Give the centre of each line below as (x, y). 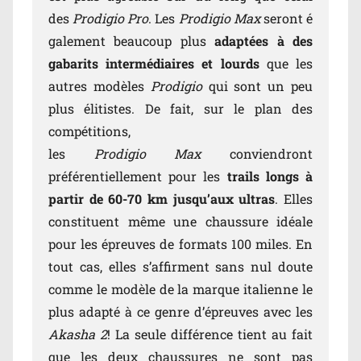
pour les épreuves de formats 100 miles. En (180, 244)
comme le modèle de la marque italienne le (180, 289)
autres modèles (100, 86)
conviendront (257, 154)
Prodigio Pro (111, 19)
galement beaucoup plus (132, 41)
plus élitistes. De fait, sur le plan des (180, 109)
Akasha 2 (78, 334)
